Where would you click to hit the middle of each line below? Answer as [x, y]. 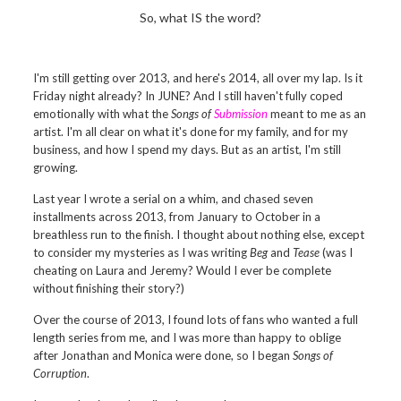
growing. [56, 167]
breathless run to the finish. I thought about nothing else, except [199, 235]
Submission [241, 114]
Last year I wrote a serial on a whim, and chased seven [174, 199]
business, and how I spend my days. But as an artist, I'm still [188, 149]
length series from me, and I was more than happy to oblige [188, 337]
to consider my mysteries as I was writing [142, 252]
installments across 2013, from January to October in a [177, 217]
